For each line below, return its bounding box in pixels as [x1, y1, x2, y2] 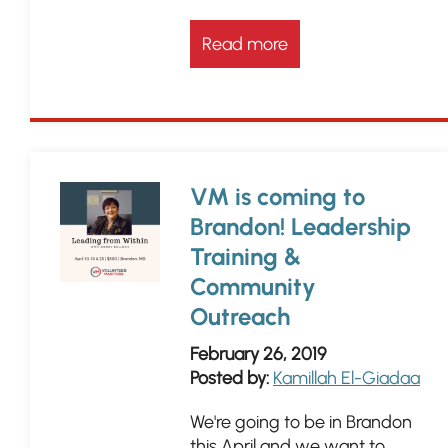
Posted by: [190, 367, 269, 389]
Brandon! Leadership [190, 212, 411, 241]
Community [190, 272, 316, 301]
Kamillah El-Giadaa [273, 367, 420, 389]
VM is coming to [190, 182, 365, 211]
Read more [202, 33, 288, 55]
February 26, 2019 [190, 343, 326, 365]
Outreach [190, 302, 290, 331]
